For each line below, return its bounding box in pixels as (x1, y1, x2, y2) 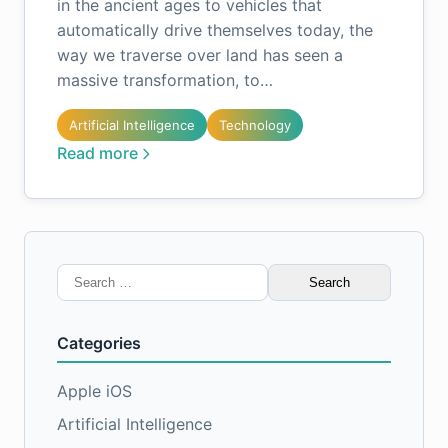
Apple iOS (57, 381, 132, 401)
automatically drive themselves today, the (57, 20, 373, 40)
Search (56, 265, 108, 285)
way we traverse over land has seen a (57, 45, 343, 65)
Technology (219, 117, 291, 133)
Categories (57, 333, 141, 353)
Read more (57, 143, 138, 163)
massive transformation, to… (57, 70, 273, 90)
